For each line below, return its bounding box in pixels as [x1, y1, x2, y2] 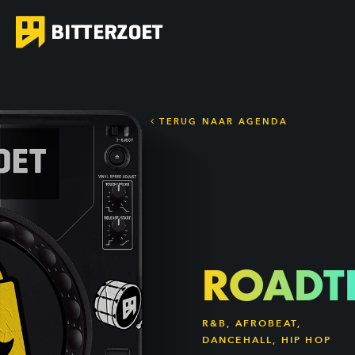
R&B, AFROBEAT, [201, 317, 302, 330]
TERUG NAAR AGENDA [155, 116, 288, 127]
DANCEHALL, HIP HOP [201, 334, 332, 346]
